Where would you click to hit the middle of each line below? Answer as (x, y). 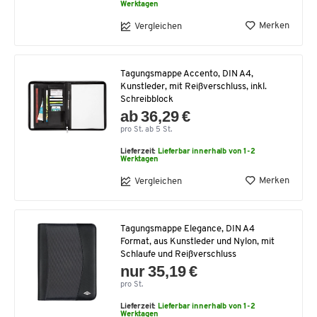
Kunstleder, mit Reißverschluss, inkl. (194, 87)
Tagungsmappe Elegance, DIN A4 (188, 229)
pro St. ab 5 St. (146, 130)
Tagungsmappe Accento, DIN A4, (187, 74)
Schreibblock (147, 100)
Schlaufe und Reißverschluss (178, 255)
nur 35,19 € (159, 272)
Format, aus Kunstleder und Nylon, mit (197, 242)
